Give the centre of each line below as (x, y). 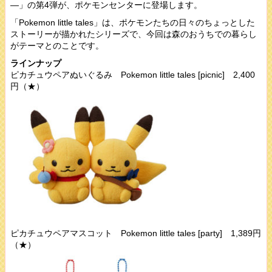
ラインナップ (36, 63)
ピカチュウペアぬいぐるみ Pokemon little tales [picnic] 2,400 (133, 74)
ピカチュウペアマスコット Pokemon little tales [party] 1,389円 (136, 233)
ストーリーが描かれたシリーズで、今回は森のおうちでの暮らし (134, 34)
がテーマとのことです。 (57, 45)
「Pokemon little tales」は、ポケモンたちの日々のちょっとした (133, 22)
